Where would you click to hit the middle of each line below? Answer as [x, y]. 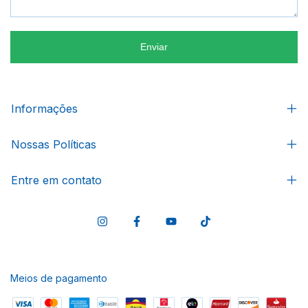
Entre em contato [56, 180]
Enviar [154, 46]
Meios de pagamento [59, 278]
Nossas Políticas [54, 144]
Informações [44, 108]
